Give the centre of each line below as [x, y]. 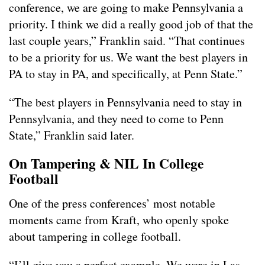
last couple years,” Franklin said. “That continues [127, 41]
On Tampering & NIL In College [106, 164]
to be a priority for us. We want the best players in [128, 57]
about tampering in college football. [95, 237]
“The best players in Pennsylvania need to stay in [125, 102]
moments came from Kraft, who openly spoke [119, 220]
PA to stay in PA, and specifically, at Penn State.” [126, 74]
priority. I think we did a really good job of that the [131, 24]
